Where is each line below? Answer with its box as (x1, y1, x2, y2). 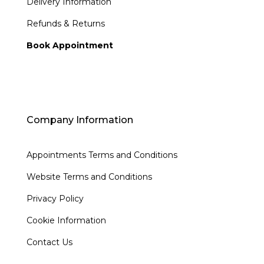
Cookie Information (26, 215, 106, 226)
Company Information (26, 114, 133, 126)
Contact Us (26, 237, 72, 248)
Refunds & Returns (26, 18, 105, 29)
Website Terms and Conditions (26, 171, 152, 183)
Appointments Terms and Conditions (26, 150, 177, 161)
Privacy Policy (26, 193, 84, 204)
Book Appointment (26, 40, 113, 51)
